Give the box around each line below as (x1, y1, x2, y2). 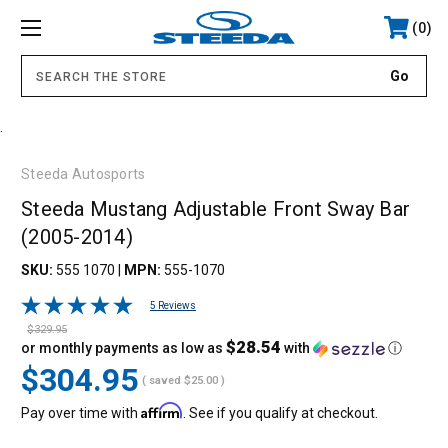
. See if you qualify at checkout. (183, 405, 378, 422)
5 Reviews (150, 300, 196, 312)
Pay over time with (21, 405, 141, 422)
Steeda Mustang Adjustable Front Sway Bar (21, 196, 410, 221)
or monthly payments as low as (21, 340, 226, 357)
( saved (142, 373, 181, 387)
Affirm (141, 402, 183, 420)
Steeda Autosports (21, 165, 146, 182)
